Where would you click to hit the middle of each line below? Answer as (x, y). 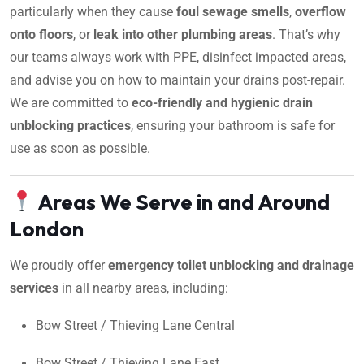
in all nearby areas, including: (143, 288)
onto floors (41, 34)
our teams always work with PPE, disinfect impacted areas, (178, 57)
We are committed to (71, 102)
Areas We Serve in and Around (182, 201)
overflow (321, 11)
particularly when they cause (93, 11)
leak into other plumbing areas (183, 34)
